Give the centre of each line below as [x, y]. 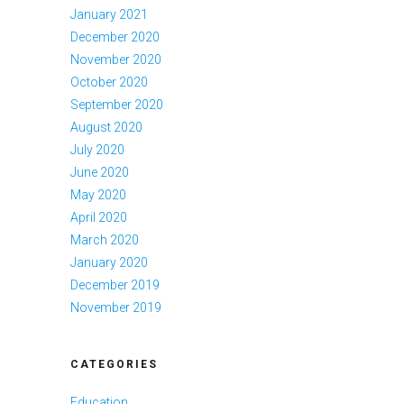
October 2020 [109, 82]
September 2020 [116, 104]
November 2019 [115, 307]
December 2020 [115, 37]
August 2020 [106, 127]
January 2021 [109, 14]
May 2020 [98, 194]
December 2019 [115, 285]
